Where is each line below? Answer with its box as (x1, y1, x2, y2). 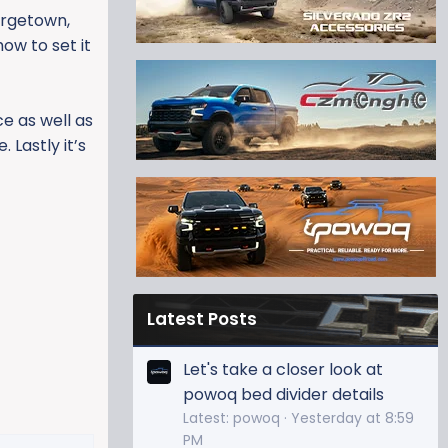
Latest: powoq (183, 407, 280, 428)
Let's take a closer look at (183, 357, 383, 381)
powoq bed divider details (183, 382, 384, 406)
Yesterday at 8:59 (291, 407, 414, 428)
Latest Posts (147, 307, 257, 332)
